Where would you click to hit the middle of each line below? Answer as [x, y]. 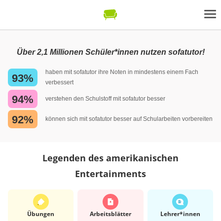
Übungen [41, 214]
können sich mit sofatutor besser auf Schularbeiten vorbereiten [129, 119]
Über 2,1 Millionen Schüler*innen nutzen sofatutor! [110, 52]
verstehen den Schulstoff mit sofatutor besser [105, 98]
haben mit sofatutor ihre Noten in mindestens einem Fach [122, 72]
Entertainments [110, 173]
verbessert [59, 82]
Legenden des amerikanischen [110, 158]
